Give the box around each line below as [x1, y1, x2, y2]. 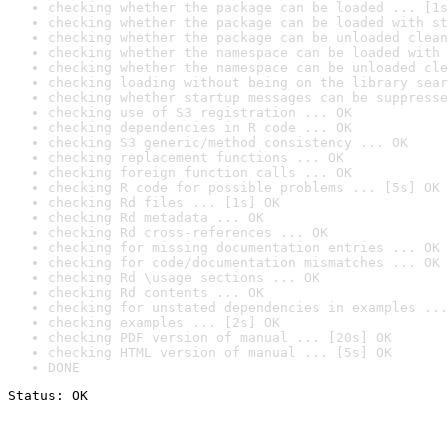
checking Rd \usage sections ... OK [48, 270, 320, 285]
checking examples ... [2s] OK [48, 315, 280, 330]
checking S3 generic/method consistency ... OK [48, 135, 408, 150]
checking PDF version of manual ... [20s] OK [48, 330, 392, 345]
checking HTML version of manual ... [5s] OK [48, 345, 392, 360]
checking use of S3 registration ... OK [48, 105, 352, 120]
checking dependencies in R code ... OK [48, 120, 352, 135]
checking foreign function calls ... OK [48, 165, 352, 180]
